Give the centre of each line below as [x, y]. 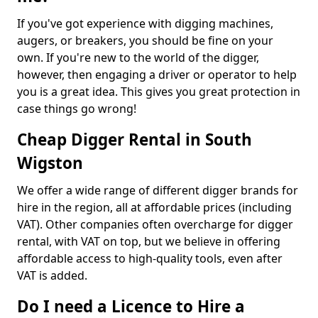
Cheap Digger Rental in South [135, 139]
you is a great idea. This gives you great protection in [159, 92]
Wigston [50, 163]
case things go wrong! [77, 109]
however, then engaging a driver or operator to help [157, 75]
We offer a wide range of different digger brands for [158, 190]
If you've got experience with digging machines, [145, 23]
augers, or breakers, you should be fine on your [145, 40]
